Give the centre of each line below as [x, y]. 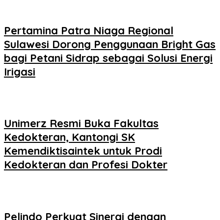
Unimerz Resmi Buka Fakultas [81, 124]
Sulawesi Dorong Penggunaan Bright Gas [110, 44]
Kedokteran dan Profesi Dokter [86, 165]
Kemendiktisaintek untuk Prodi [83, 151]
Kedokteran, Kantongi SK [69, 137]
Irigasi [20, 71]
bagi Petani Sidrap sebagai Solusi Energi [108, 58]
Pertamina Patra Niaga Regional [89, 30]
